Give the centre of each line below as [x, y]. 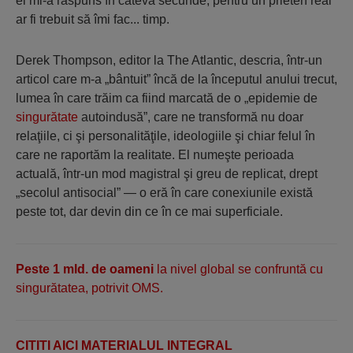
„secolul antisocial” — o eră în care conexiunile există [164, 193]
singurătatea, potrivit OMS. [89, 288]
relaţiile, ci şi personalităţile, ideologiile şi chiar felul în [165, 136]
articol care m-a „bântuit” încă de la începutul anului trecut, [176, 79]
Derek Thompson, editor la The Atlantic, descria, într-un [169, 60]
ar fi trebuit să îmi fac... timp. [93, 19]
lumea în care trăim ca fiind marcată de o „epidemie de [167, 98]
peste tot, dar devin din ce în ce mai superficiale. [149, 212]
